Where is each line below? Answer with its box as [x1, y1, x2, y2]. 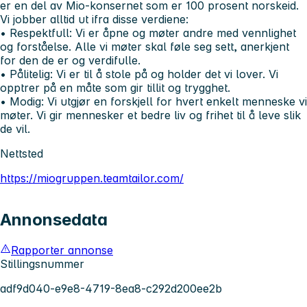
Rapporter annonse [11, 243, 113, 257]
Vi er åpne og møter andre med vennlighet [72, 26, 296, 40]
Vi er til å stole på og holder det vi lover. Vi [56, 67, 278, 82]
